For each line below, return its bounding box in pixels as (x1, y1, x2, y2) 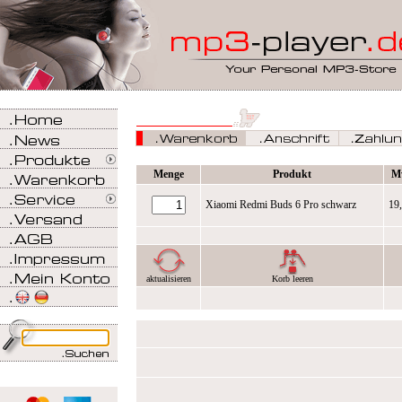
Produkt (273, 168, 311, 180)
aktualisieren (145, 273, 191, 284)
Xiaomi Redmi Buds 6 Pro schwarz (205, 198, 356, 211)
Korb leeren (271, 273, 313, 284)
